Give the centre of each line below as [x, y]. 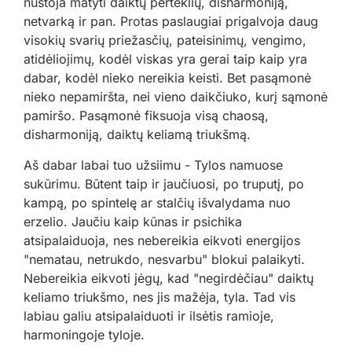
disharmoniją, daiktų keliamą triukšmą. [137, 135]
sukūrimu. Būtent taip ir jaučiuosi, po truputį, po [164, 184]
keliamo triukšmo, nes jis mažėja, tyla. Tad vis [159, 297]
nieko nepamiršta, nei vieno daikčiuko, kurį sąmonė [176, 97]
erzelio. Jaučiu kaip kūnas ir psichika [133, 222]
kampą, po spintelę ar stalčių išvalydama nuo [157, 203]
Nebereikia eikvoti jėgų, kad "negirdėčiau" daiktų [169, 279]
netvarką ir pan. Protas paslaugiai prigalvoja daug [171, 22]
